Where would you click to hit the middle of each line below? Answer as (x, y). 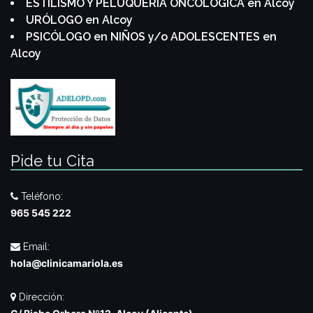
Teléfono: (41, 196)
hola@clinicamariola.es (67, 263)
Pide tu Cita (52, 160)
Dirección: (40, 297)
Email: (35, 246)
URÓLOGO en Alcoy (79, 20)
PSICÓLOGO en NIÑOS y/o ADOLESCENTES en (151, 37)
